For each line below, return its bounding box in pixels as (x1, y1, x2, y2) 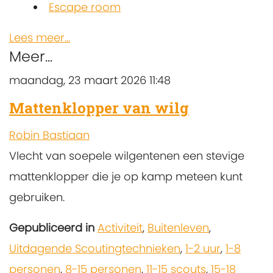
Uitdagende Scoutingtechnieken (9, 240, 180, 256)
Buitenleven (147, 219, 209, 235)
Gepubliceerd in (9, 219, 94, 235)
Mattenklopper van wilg (9, 97, 189, 118)
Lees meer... (9, 29, 70, 45)
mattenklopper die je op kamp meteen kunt (9, 168, 243, 184)
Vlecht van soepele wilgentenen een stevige (9, 147, 244, 163)
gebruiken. (9, 189, 65, 205)
